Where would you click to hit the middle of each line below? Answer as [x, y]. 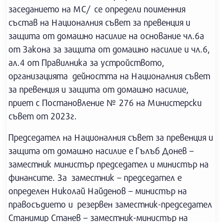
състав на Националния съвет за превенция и [99, 22]
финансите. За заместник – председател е [95, 177]
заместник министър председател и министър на [109, 164]
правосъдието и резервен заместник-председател [110, 204]
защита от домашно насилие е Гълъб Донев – [101, 151]
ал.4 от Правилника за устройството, [86, 62]
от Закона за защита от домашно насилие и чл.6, [109, 49]
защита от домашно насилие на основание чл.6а [106, 36]
